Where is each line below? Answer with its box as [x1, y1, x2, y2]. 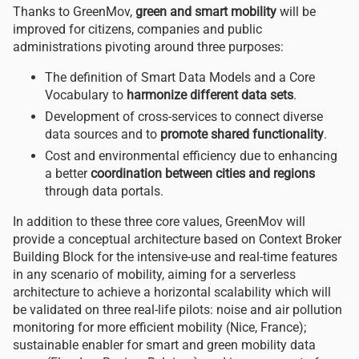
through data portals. [45, 183, 163, 199]
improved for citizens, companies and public [13, 22, 262, 37]
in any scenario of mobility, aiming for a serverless [13, 266, 296, 282]
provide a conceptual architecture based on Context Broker [13, 231, 341, 247]
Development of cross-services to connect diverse [45, 108, 323, 124]
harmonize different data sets [127, 87, 293, 103]
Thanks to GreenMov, [13, 4, 135, 19]
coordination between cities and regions [87, 165, 315, 181]
